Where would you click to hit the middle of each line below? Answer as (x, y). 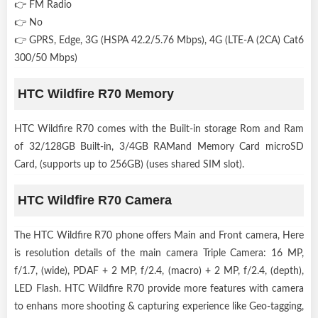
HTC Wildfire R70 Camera (95, 200)
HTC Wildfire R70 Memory (96, 93)
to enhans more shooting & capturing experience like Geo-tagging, (159, 306)
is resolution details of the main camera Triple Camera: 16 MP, (159, 253)
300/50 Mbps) (46, 58)
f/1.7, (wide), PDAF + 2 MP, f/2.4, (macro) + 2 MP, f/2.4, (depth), (159, 271)
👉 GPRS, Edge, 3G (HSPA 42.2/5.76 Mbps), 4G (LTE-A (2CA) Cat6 (159, 40)
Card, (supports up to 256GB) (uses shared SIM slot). (129, 164)
